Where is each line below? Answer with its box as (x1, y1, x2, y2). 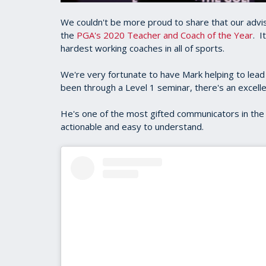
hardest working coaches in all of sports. (61, 42, 229, 54)
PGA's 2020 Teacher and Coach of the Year (77, 29, 253, 41)
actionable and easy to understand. (61, 121, 204, 132)
